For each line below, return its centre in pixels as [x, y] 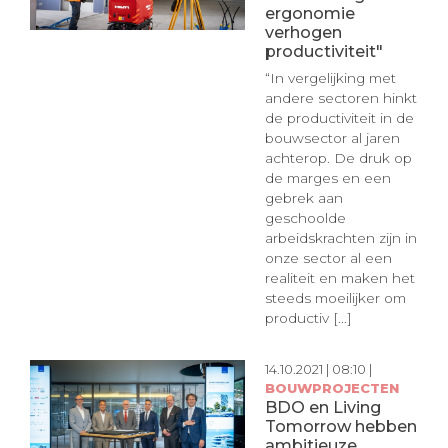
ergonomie [309, 13]
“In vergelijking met [330, 77]
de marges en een [327, 177]
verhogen [303, 32]
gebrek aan [303, 197]
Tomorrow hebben [340, 426]
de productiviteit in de [339, 117]
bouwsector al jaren [332, 137]
